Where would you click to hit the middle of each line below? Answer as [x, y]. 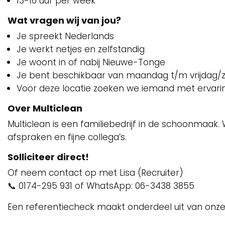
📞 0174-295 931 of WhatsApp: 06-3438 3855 [101, 186]
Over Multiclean [45, 108]
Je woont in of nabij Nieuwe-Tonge [91, 62]
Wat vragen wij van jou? [64, 20]
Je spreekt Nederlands [65, 36]
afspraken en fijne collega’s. [67, 137]
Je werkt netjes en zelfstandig [81, 49]
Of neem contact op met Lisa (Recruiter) [95, 173]
